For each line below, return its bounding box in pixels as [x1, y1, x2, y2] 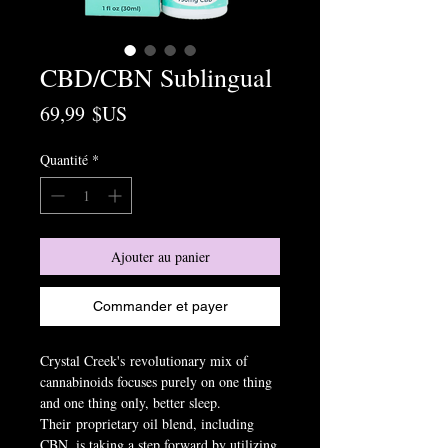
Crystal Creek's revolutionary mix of [40, 351, 248, 371]
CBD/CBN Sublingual [40, 60, 272, 95]
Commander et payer [92, 298, 228, 315]
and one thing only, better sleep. [40, 393, 221, 413]
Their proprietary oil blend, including [40, 414, 254, 434]
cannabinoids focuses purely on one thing [40, 372, 272, 392]
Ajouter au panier [110, 247, 210, 267]
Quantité [40, 150, 88, 170]
